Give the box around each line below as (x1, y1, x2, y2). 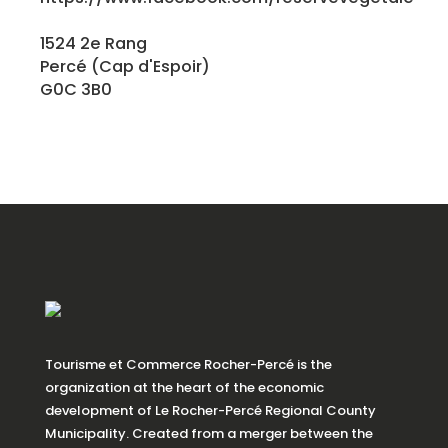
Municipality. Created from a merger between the (45, 423, 373, 443)
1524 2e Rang (40, 31, 147, 55)
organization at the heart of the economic (45, 377, 324, 397)
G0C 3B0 (40, 77, 112, 101)
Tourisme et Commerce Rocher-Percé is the (45, 354, 332, 374)
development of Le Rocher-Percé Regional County (45, 400, 376, 420)
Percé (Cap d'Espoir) (40, 54, 210, 78)
